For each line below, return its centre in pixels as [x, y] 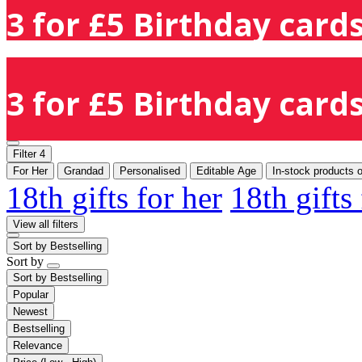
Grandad [84, 170]
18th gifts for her [114, 197]
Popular [31, 294]
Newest [30, 311]
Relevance [38, 345]
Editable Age [226, 170]
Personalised [150, 170]
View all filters [46, 224]
